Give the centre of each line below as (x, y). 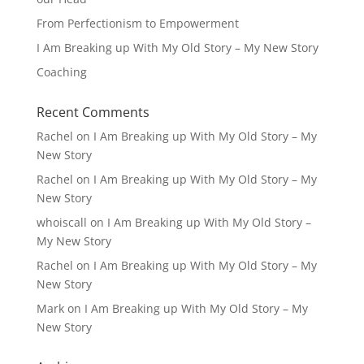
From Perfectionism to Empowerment (137, 23)
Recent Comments (93, 112)
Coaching (61, 72)
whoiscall (61, 222)
